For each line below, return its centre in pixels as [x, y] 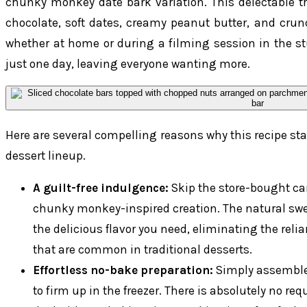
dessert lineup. [46, 155]
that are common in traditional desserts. [143, 249]
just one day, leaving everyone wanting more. [128, 64]
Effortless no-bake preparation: [123, 270]
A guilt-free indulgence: [101, 187]
